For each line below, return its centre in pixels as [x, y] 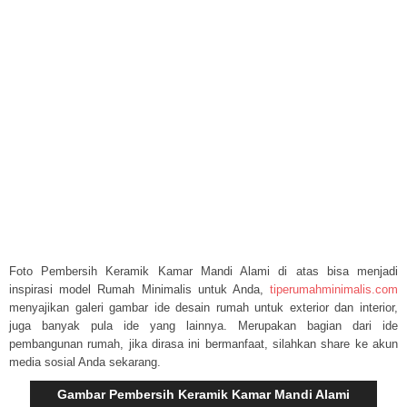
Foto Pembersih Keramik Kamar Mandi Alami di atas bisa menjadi [203, 271]
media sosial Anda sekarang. [85, 362]
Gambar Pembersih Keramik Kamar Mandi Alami [203, 394]
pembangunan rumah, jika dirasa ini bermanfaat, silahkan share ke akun [203, 344]
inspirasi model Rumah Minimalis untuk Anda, [139, 289]
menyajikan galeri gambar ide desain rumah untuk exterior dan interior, [203, 308]
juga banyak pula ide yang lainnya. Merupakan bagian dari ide [203, 326]
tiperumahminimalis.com [334, 289]
